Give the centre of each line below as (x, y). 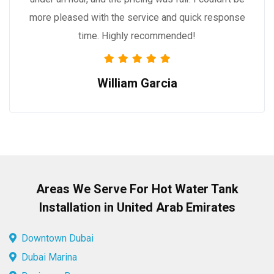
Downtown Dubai (57, 239)
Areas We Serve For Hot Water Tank (137, 189)
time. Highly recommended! (137, 36)
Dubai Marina (49, 257)
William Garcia (137, 83)
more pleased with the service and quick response (137, 17)
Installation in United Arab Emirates (137, 208)
